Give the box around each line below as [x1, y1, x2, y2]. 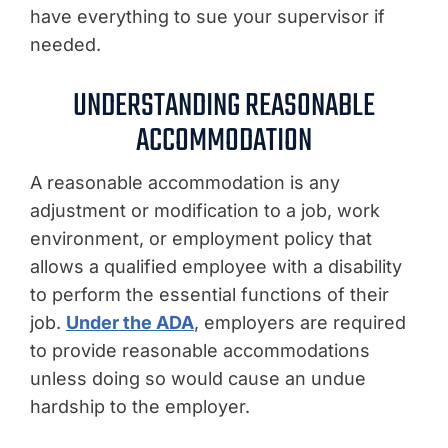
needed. [30, 33, 101, 55]
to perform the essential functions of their [30, 283, 389, 305]
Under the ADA [66, 311, 194, 333]
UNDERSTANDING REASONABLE [73, 80, 375, 132]
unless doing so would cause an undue [30, 367, 366, 389]
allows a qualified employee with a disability [30, 255, 402, 277]
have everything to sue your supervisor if [30, 5, 385, 27]
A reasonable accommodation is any [30, 171, 340, 193]
